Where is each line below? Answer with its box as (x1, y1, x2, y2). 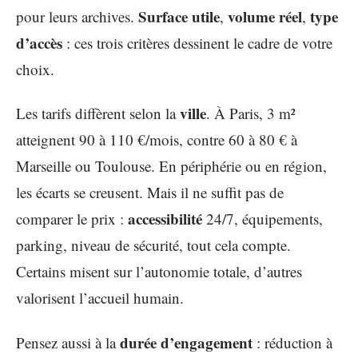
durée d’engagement (120, 331, 253, 353)
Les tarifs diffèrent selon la (16, 103, 180, 123)
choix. (16, 58, 54, 79)
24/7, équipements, (202, 209, 323, 229)
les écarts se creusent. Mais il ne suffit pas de (16, 182, 284, 202)
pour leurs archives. (16, 6, 138, 26)
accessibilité (128, 208, 202, 229)
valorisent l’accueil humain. (16, 288, 184, 308)
